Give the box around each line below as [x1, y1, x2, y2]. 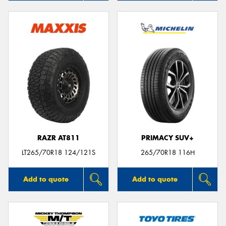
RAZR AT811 [37, 134, 80, 143]
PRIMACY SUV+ [141, 134, 194, 143]
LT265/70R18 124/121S [22, 148, 95, 157]
